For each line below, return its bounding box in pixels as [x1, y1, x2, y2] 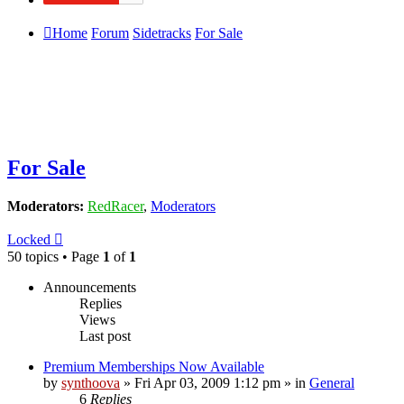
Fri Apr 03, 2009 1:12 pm [134, 374, 280, 390]
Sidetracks [133, 24, 191, 41]
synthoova [61, 374, 120, 390]
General [309, 374, 354, 390]
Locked [7, 231, 50, 247]
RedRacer [87, 197, 143, 214]
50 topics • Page [7, 248, 103, 264]
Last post [79, 327, 131, 344]
